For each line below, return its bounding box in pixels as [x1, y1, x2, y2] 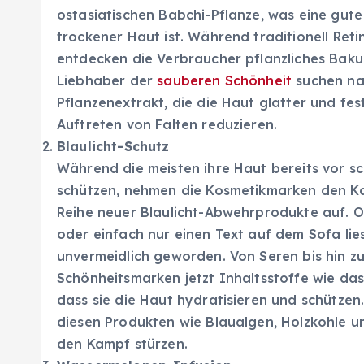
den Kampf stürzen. [57, 335, 188, 352]
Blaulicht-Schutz [57, 137, 170, 154]
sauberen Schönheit [157, 71, 292, 89]
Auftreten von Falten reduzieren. [57, 115, 278, 132]
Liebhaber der [57, 71, 158, 89]
